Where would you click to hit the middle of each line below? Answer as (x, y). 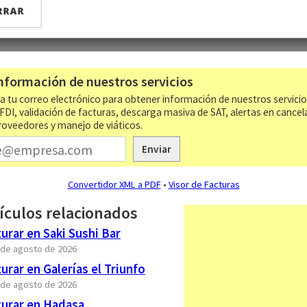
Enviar (156, 149)
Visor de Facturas (204, 185)
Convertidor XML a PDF (114, 185)
